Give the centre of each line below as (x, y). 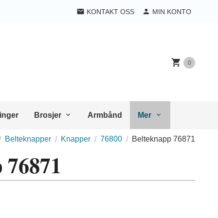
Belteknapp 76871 (163, 139)
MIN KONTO (172, 12)
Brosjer (47, 115)
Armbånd (105, 115)
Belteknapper (28, 139)
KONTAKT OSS (110, 12)
